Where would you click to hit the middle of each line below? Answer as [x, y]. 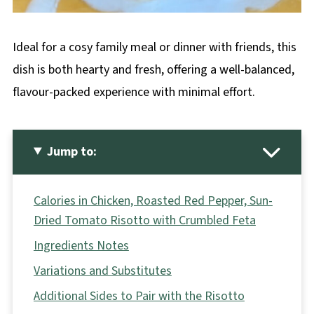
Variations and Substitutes [102, 271]
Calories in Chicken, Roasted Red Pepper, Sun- [153, 200]
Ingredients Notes [81, 245]
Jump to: [71, 151]
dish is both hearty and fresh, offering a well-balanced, [153, 69]
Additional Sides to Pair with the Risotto [139, 296]
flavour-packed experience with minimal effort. [134, 92]
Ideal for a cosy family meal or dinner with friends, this [154, 47]
